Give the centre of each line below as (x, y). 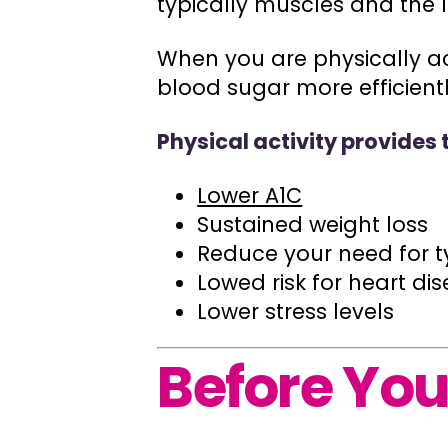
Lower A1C (250, 195)
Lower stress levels (296, 311)
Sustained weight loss (313, 224)
